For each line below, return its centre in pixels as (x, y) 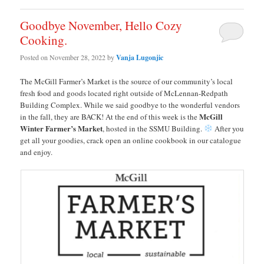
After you (228, 128)
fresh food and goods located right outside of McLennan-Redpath (124, 93)
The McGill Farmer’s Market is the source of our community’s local (127, 81)
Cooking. (44, 40)
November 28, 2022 (78, 57)
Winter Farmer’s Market (62, 128)
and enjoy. (37, 152)
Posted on (35, 57)
